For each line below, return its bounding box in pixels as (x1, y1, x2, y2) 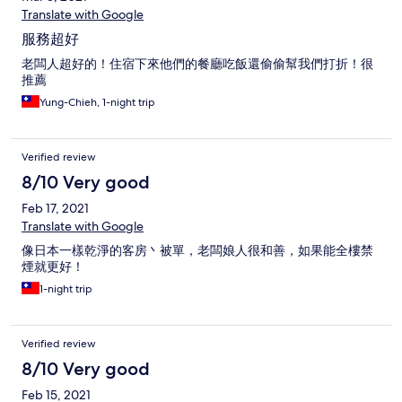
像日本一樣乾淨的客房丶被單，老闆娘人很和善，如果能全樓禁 (22, 242, 373, 259)
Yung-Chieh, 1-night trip (39, 95, 155, 110)
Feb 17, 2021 (22, 200, 89, 217)
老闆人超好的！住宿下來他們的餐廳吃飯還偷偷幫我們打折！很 (22, 56, 373, 73)
